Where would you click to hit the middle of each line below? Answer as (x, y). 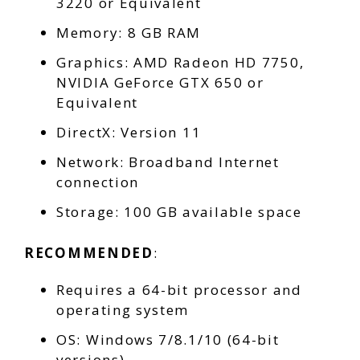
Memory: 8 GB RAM (129, 33)
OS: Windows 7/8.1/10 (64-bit (168, 339)
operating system (123, 309)
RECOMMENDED (89, 253)
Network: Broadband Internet (168, 162)
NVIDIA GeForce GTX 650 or (160, 83)
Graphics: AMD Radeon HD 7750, (180, 63)
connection (98, 182)
